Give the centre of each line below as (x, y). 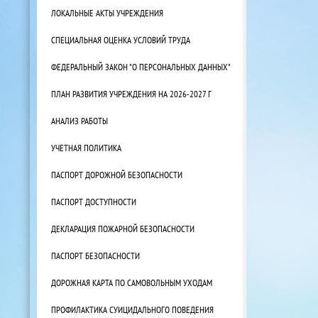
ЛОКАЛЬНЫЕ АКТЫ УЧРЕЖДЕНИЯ (107, 12)
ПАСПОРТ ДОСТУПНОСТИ (94, 201)
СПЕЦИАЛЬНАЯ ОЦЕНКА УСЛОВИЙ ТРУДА (121, 39)
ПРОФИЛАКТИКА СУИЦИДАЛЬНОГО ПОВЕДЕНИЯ (132, 309)
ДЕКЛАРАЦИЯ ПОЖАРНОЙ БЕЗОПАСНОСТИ (123, 228)
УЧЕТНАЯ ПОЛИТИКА (86, 147)
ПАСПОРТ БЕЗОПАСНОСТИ (95, 255)
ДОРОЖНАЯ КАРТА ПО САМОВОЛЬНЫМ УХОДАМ (132, 282)
